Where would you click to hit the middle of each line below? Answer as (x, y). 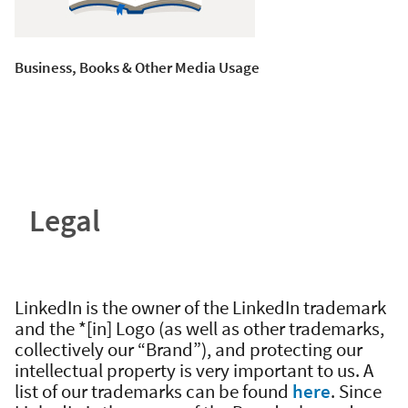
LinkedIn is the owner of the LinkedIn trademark (200, 307)
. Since (356, 391)
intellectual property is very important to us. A (194, 370)
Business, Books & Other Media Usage (137, 67)
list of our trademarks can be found (153, 391)
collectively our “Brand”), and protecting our (189, 349)
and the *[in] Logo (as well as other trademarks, (199, 328)
